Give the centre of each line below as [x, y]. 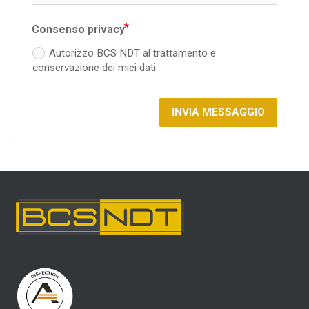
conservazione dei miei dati [94, 68]
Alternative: [26, 150]
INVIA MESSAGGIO [218, 112]
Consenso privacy [79, 29]
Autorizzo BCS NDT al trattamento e [132, 53]
